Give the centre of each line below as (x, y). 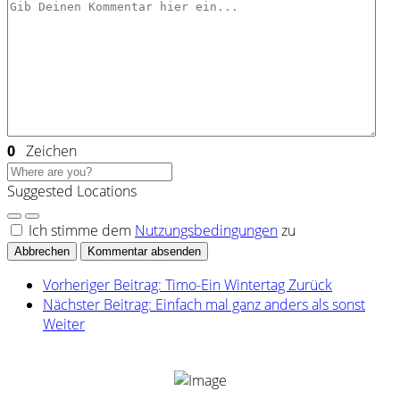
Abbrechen (42, 252)
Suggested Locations (72, 192)
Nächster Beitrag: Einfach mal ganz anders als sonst (204, 305)
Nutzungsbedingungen (206, 231)
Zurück (310, 285)
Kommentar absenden (144, 252)
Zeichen (46, 151)
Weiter (64, 325)
